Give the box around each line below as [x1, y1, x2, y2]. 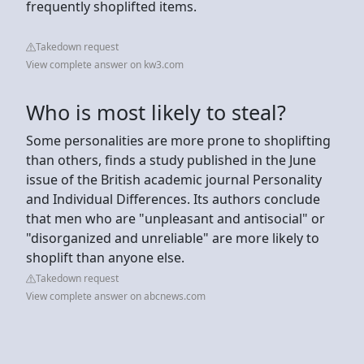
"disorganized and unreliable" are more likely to [26, 228, 319, 247]
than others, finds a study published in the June [26, 150, 316, 169]
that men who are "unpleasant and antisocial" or [26, 209, 325, 227]
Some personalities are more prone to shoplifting [26, 131, 331, 149]
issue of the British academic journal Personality [26, 170, 322, 188]
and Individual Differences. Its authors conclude [26, 189, 320, 208]
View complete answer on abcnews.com [26, 288, 206, 303]
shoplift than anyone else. [26, 248, 184, 266]
